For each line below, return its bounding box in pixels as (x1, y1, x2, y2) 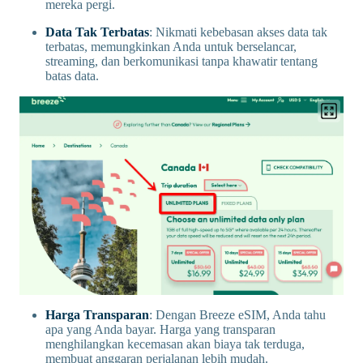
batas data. (45, 68, 99, 83)
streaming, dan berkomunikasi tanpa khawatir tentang (45, 53, 318, 68)
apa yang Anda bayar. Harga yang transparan (45, 322, 275, 337)
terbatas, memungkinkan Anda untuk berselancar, (45, 39, 297, 53)
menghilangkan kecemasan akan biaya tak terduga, (45, 337, 305, 352)
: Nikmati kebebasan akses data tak (149, 24, 327, 39)
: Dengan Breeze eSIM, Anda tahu (149, 308, 326, 322)
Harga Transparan (45, 308, 149, 322)
